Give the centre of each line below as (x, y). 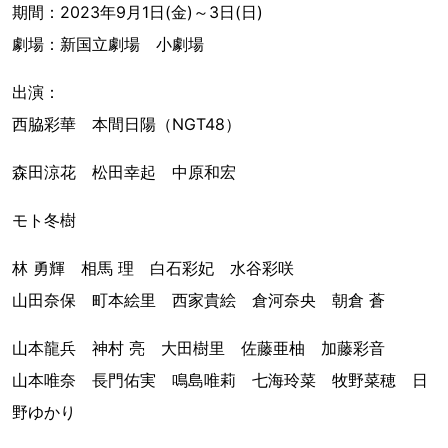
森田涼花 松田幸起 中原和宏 (124, 171)
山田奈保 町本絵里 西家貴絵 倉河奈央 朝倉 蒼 (198, 299)
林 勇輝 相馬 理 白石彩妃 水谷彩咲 (153, 267)
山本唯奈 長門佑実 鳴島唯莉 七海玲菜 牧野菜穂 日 (220, 379)
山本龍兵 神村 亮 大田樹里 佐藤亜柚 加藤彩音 (198, 347)
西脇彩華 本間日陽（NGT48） (126, 123)
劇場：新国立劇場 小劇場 (108, 43)
